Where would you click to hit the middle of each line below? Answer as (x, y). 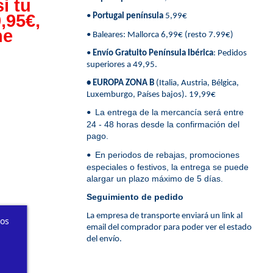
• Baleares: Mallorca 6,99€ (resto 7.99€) (160, 35)
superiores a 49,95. (122, 65)
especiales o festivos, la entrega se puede (167, 167)
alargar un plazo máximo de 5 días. (157, 178)
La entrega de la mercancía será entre (168, 112)
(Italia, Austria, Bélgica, (196, 83)
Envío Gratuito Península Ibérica (153, 54)
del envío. (104, 239)
